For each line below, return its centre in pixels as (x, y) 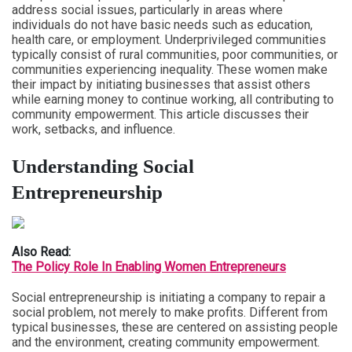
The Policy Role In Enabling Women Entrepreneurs (149, 267)
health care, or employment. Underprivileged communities (169, 40)
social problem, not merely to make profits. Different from (170, 312)
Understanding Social (103, 166)
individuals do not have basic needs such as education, (162, 25)
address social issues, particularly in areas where (147, 10)
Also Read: (41, 252)
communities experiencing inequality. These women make (170, 70)
